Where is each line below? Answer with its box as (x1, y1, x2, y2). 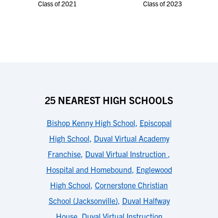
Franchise (48, 149, 81, 159)
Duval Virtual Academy (93, 133, 169, 143)
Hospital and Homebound (46, 164, 132, 174)
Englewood (136, 164, 172, 174)
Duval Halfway (122, 196, 170, 205)
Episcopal (139, 118, 172, 127)
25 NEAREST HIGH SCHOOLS (45, 94, 173, 106)
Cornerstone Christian (95, 180, 168, 190)
